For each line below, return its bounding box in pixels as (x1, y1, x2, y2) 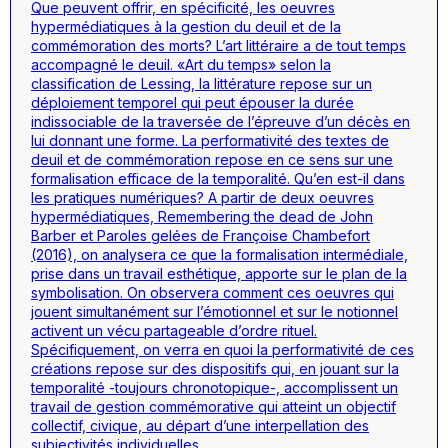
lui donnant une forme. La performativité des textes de (31, 131, 389, 149)
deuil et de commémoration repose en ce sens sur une (31, 150, 393, 168)
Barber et (31, 226, 97, 244)
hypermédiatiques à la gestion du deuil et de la (31, 17, 341, 35)
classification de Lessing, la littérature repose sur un (31, 74, 372, 92)
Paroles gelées (97, 226, 197, 244)
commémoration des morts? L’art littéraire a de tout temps (31, 36, 406, 54)
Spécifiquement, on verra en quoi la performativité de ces (31, 340, 414, 358)
